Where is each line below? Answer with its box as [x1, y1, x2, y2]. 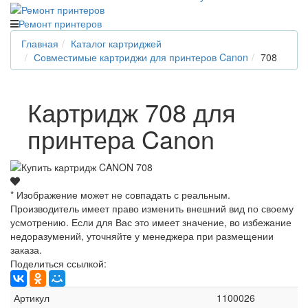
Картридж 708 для [27, 93, 236, 129]
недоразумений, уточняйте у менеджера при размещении [10, 229, 274, 243]
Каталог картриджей [71, 36, 162, 50]
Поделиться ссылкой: [10, 256, 107, 271]
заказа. [10, 243, 42, 257]
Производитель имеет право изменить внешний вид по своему [10, 201, 294, 216]
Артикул [14, 291, 49, 305]
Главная [21, 36, 58, 50]
